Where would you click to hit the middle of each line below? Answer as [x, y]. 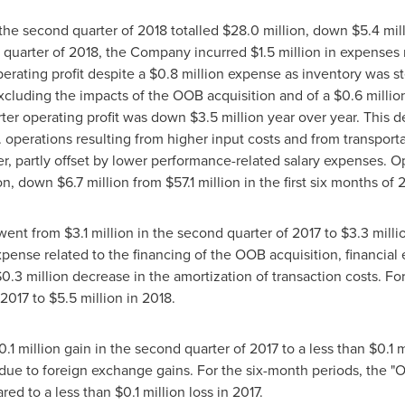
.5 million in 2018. [120, 297]
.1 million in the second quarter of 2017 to [210, 232]
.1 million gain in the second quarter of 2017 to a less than [188, 348]
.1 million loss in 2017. [197, 391]
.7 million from [119, 182]
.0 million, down [299, 30]
